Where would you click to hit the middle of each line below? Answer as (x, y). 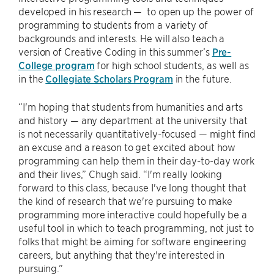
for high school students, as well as (172, 65)
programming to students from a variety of (113, 24)
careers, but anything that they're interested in (122, 254)
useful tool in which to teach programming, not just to (136, 228)
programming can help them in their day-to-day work (136, 160)
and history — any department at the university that (133, 120)
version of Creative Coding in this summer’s (115, 51)
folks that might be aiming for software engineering (132, 241)
